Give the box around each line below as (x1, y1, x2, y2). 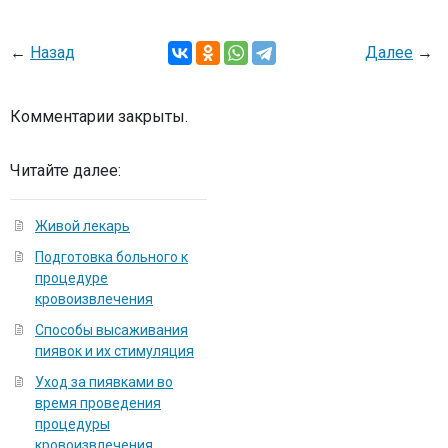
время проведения (35, 395, 161, 411)
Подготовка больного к (35, 249, 188, 265)
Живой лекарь (35, 218, 130, 234)
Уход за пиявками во (35, 374, 173, 390)
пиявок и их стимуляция (35, 343, 194, 359)
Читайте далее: (10, 161, 121, 180)
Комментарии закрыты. (10, 107, 188, 126)
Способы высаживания (35, 322, 188, 338)
